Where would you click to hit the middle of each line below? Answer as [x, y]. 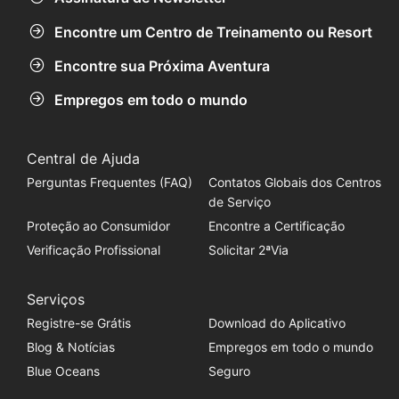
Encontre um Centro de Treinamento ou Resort [213, 32]
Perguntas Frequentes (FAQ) [109, 183]
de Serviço [239, 202]
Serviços [55, 300]
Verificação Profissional [93, 250]
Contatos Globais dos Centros [294, 183]
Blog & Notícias [70, 347]
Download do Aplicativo [277, 323]
